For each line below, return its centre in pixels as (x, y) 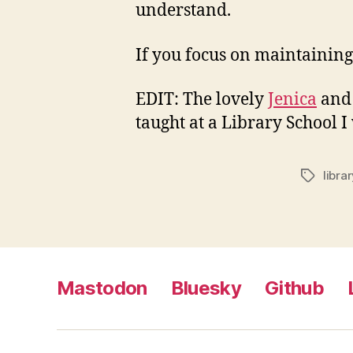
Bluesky (206, 288)
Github (295, 288)
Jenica (292, 99)
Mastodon (102, 288)
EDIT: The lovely (202, 99)
